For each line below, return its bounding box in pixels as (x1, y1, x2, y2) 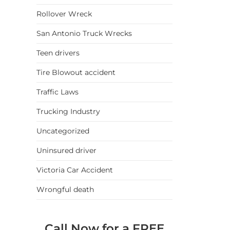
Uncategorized (36, 126, 89, 136)
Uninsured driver (36, 146, 97, 156)
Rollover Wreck (36, 9, 92, 19)
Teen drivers (36, 48, 80, 58)
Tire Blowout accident (36, 68, 116, 78)
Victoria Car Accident (36, 165, 113, 175)
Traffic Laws (36, 87, 79, 97)
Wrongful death (36, 185, 94, 195)
